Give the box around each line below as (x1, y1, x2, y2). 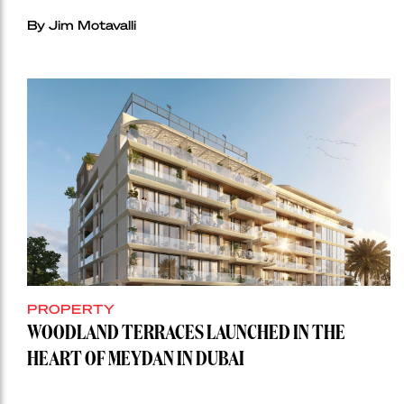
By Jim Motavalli (27, 15, 136, 32)
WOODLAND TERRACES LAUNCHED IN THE (27, 323, 345, 344)
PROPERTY (27, 299, 115, 317)
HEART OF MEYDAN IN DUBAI (27, 349, 244, 370)
